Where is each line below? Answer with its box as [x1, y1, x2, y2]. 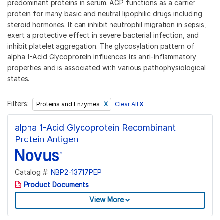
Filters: [7, 99, 28, 108]
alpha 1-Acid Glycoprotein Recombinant [15, 122, 176, 133]
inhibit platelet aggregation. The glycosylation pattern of [7, 41, 194, 50]
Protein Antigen [15, 134, 78, 144]
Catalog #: [15, 167, 51, 176]
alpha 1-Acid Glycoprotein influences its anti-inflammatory [7, 52, 196, 61]
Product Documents [22, 180, 89, 189]
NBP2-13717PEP [51, 167, 102, 176]
